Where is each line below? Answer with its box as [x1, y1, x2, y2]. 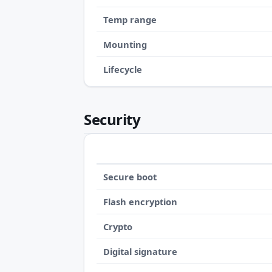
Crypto [103, 220, 133, 233]
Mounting [103, 38, 148, 51]
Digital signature [103, 245, 178, 257]
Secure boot [103, 170, 157, 183]
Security [84, 109, 141, 130]
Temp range [103, 13, 157, 26]
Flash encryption [103, 195, 178, 208]
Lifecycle [103, 63, 143, 76]
